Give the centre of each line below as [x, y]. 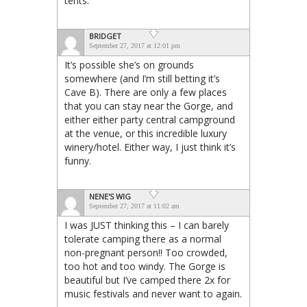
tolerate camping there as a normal [143, 239]
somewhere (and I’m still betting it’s [142, 79]
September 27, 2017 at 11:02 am [134, 206]
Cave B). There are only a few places [146, 93]
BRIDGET [105, 36]
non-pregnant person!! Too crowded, [146, 253]
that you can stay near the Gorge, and [149, 106]
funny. [78, 161]
